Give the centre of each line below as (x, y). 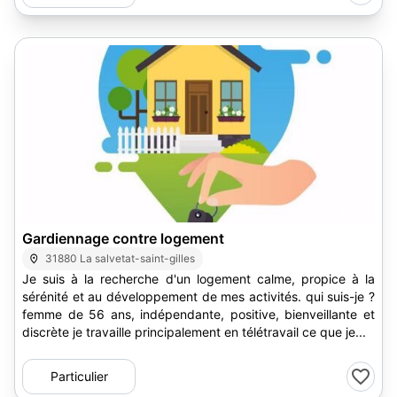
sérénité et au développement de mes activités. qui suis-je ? (198, 296)
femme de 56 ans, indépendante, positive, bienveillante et (198, 314)
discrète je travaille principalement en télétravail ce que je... (194, 332)
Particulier (79, 376)
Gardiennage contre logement (123, 238)
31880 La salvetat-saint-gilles (121, 258)
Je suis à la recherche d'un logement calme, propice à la (198, 279)
